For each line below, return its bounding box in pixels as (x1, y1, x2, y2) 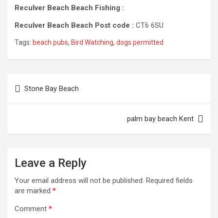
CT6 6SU (136, 21, 163, 30)
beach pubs (33, 38, 68, 46)
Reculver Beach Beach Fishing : (15, 3, 124, 12)
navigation (7, 90, 64, 104)
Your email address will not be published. (15, 176, 144, 185)
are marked (15, 186, 53, 195)
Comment (15, 204, 49, 213)
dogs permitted (116, 38, 163, 46)
